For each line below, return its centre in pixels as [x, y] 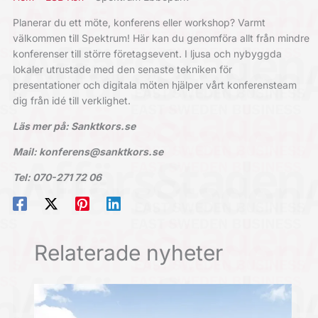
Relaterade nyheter [128, 253]
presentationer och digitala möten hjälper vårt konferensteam [154, 85]
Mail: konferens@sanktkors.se [88, 152]
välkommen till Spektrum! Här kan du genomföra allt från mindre [161, 38]
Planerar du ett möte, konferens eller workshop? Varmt [139, 23]
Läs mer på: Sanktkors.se [74, 126]
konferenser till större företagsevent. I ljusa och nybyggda [147, 54]
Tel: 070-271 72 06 [57, 177]
